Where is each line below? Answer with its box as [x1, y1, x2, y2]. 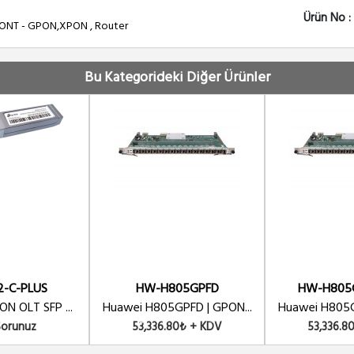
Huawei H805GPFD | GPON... [102, 298, 252, 318]
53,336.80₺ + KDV [132, 318, 222, 337]
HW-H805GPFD [135, 279, 219, 299]
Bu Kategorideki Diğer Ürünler [84, 66, 270, 89]
